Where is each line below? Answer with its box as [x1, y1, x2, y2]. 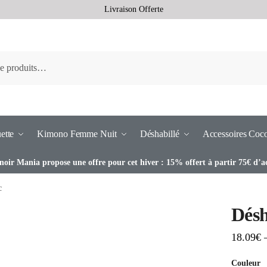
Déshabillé [139, 129, 179, 139]
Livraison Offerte [104, 5, 163, 14]
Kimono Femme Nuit [37, 129, 117, 139]
